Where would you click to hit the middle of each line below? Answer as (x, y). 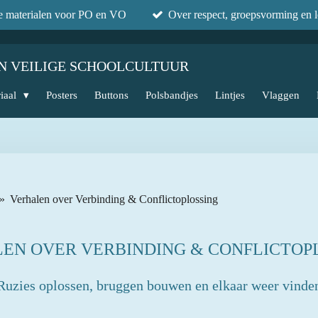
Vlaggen (281, 95)
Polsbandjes (172, 95)
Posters (62, 95)
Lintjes (230, 95)
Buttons (111, 95)
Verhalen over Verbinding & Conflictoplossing (114, 199)
